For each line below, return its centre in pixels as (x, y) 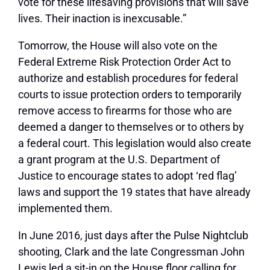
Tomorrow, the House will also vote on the (118, 46)
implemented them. (65, 209)
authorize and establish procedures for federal (128, 78)
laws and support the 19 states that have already (134, 192)
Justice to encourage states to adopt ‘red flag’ (127, 176)
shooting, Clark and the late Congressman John (131, 252)
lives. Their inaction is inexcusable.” (102, 19)
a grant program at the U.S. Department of (119, 160)
